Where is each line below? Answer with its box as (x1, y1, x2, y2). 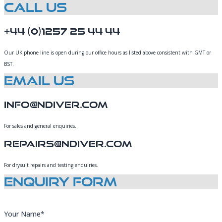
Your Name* (4, 209, 45, 219)
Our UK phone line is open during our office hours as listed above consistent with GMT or (4, 49, 211, 56)
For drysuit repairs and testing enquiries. (4, 162, 98, 168)
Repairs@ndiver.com (4, 138, 132, 149)
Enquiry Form (4, 175, 117, 189)
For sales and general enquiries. (4, 122, 76, 129)
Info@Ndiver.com (4, 99, 108, 110)
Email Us (4, 74, 74, 88)
